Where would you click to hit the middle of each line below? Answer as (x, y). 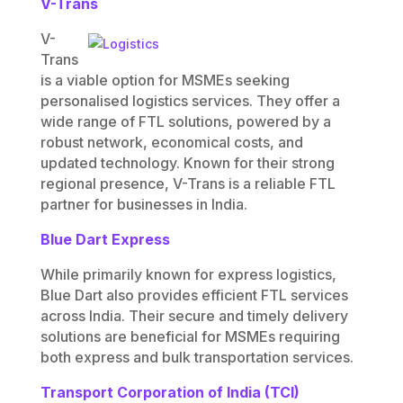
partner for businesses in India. (145, 205)
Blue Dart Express (107, 240)
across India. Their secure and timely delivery (194, 316)
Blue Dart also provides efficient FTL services (194, 296)
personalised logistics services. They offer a (190, 101)
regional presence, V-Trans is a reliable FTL (188, 184)
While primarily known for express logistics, (188, 275)
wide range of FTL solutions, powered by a (185, 122)
